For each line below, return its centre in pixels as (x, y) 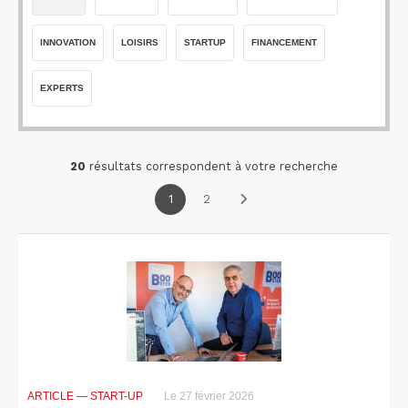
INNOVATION (68, 42)
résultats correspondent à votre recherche (212, 166)
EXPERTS (62, 88)
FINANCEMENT (284, 42)
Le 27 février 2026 (208, 396)
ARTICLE (52, 396)
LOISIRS (140, 42)
